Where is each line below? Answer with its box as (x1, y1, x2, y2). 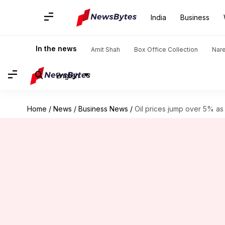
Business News (78, 104, 128, 113)
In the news (36, 44, 77, 53)
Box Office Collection (134, 46, 198, 53)
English (56, 71, 79, 80)
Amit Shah (91, 46, 120, 53)
